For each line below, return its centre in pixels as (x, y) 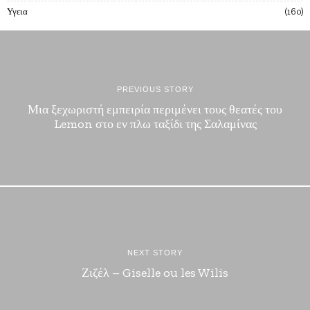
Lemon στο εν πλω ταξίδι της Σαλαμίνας (155, 124)
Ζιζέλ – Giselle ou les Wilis (155, 273)
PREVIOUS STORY (155, 89)
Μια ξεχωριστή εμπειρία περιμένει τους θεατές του (155, 109)
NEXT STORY (155, 253)
